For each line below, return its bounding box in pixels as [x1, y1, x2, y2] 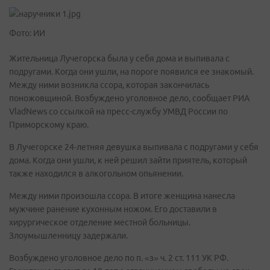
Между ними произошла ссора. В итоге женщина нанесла [9, 191, 235, 201]
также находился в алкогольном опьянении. [9, 169, 183, 178]
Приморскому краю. [9, 120, 89, 130]
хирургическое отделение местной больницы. [9, 218, 190, 227]
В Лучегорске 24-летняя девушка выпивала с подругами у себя [9, 142, 259, 152]
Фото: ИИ [9, 28, 45, 38]
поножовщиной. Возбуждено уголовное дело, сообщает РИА [9, 93, 250, 103]
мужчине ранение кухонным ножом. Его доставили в [9, 204, 217, 214]
